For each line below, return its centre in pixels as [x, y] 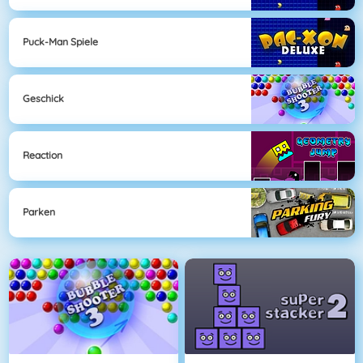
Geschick [43, 99]
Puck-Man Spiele [60, 42]
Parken [39, 212]
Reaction [43, 156]
